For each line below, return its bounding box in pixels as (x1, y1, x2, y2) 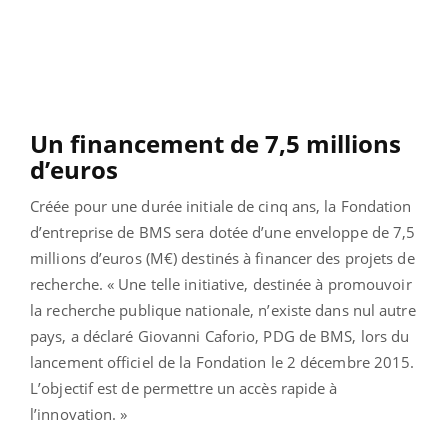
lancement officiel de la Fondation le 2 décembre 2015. (30, 351, 415, 372)
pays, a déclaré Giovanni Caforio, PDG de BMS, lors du (30, 325, 410, 346)
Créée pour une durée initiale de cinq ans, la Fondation (30, 195, 412, 216)
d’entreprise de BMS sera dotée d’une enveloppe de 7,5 (30, 221, 416, 242)
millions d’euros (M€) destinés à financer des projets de (30, 247, 415, 268)
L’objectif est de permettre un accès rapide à (30, 377, 338, 398)
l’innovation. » (30, 403, 128, 424)
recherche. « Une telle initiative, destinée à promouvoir (30, 273, 412, 294)
